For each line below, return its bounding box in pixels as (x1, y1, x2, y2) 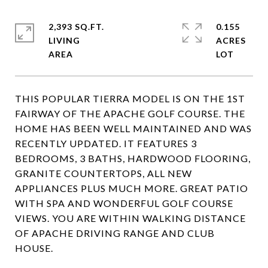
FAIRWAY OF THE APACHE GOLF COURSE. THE (15, 108, 245, 119)
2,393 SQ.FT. (48, 22, 104, 32)
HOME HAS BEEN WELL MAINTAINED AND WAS (15, 123, 252, 134)
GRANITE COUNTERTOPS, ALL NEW (15, 167, 192, 179)
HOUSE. (15, 242, 53, 254)
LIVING (48, 35, 80, 45)
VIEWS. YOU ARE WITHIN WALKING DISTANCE (15, 212, 246, 224)
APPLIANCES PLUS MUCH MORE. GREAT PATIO (15, 182, 248, 194)
